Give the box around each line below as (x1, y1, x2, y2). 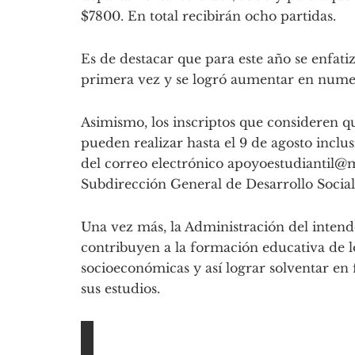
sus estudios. (81, 281, 160, 297)
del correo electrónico (81, 155, 227, 172)
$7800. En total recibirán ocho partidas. (81, 8, 336, 25)
